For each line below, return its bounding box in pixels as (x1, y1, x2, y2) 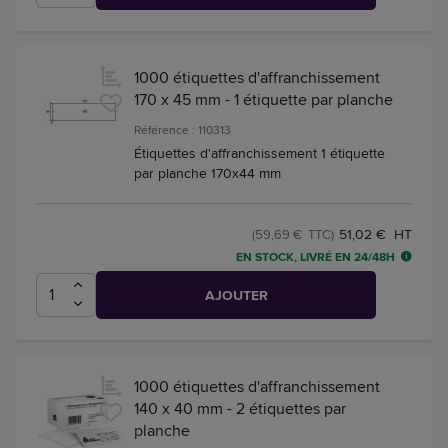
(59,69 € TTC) (252, 225, 334, 244)
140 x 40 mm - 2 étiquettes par (134, 397, 346, 421)
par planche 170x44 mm (134, 163, 281, 184)
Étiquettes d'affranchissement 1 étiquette (134, 143, 385, 164)
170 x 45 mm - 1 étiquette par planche (134, 88, 393, 112)
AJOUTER (204, 285, 268, 306)
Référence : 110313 (134, 121, 231, 139)
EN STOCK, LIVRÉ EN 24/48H (236, 248, 395, 267)
